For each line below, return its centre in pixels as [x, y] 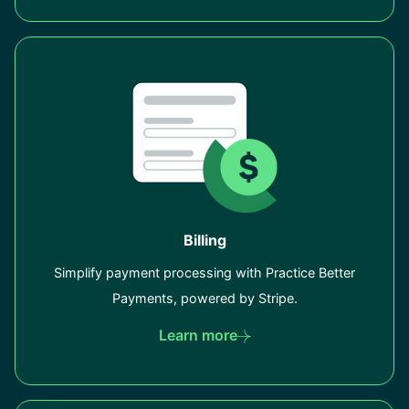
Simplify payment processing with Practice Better [204, 273]
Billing [204, 241]
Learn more [198, 336]
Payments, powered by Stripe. [204, 299]
